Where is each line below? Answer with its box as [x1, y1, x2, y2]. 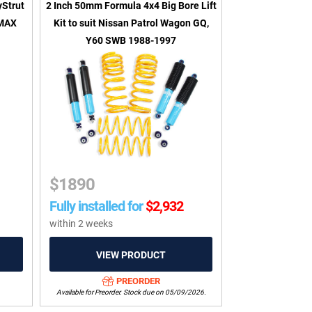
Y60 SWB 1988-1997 [86, 34, 177, 46]
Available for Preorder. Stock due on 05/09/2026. [56, 288, 206, 297]
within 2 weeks [49, 217, 114, 229]
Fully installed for [49, 197, 143, 214]
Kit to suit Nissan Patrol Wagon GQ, [53, 17, 209, 29]
